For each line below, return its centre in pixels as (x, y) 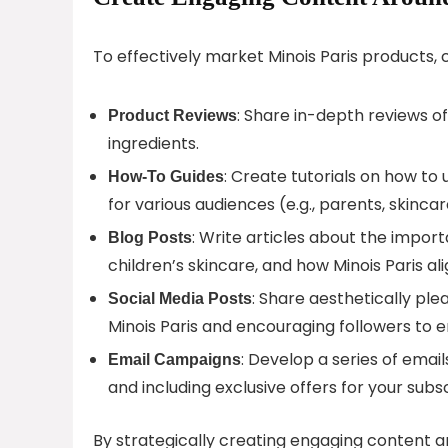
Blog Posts (150, 237)
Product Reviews (172, 115)
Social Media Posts (180, 298)
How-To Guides (166, 176)
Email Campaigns (174, 359)
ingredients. (153, 143)
